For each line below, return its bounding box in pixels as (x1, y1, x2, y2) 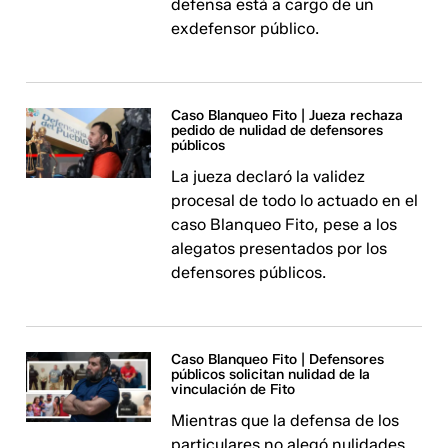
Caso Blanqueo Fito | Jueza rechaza (171, 107, 404, 124)
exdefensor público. (171, 19, 320, 38)
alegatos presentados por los (171, 239, 388, 258)
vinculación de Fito (171, 381, 296, 398)
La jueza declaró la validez (171, 167, 366, 186)
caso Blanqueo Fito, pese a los (171, 215, 398, 234)
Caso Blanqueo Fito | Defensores (171, 351, 385, 368)
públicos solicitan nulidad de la (171, 366, 371, 383)
